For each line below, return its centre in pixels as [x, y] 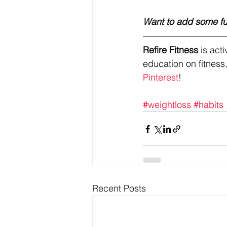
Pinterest [161, 77]
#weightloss [167, 105]
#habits [209, 105]
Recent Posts [119, 188]
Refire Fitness [171, 50]
